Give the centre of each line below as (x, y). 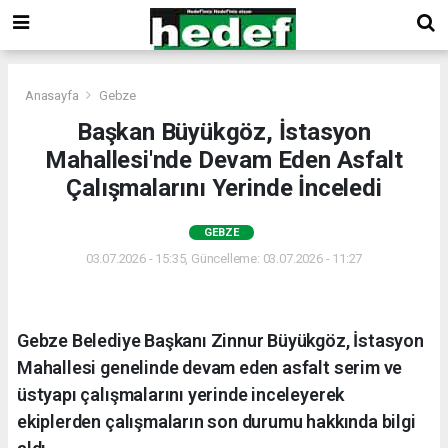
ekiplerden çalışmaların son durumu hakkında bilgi (216, 421)
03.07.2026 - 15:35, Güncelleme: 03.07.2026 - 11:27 (224, 258)
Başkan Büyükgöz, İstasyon (224, 131)
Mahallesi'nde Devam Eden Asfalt (224, 159)
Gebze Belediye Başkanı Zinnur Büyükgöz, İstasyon (220, 340)
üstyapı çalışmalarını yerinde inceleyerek (181, 394)
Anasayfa (53, 95)
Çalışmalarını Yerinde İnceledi (224, 187)
